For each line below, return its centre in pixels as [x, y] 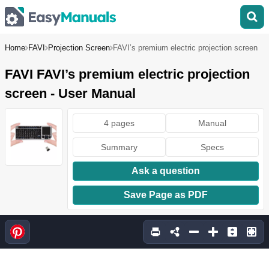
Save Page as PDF [166, 195]
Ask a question [166, 171]
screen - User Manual [70, 93]
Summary [119, 147]
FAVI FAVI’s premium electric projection [127, 74]
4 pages [119, 123]
